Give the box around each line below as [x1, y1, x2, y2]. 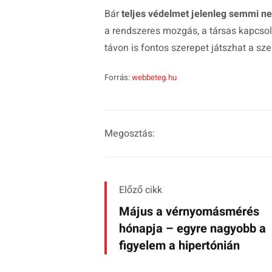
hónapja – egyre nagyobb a [119, 220, 266, 238]
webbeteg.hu [132, 72, 177, 84]
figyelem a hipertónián [119, 237, 240, 255]
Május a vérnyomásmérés [119, 203, 259, 221]
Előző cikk [119, 183, 162, 198]
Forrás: [104, 72, 132, 84]
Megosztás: [104, 126, 155, 141]
